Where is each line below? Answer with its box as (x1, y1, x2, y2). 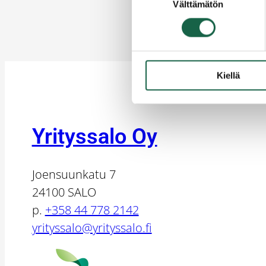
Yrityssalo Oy (31, 123, 157, 149)
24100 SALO (31, 183, 96, 200)
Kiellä (217, 70, 240, 81)
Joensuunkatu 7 (31, 166, 116, 182)
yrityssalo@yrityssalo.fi (31, 219, 152, 236)
